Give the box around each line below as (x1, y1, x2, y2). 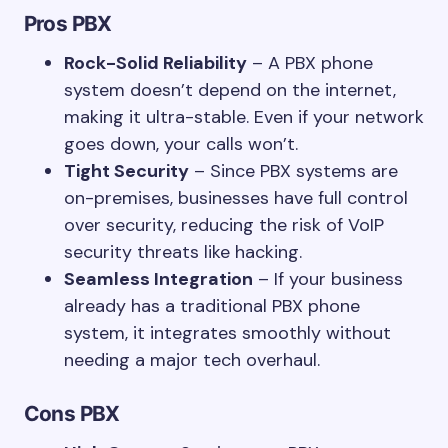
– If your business (253, 267, 403, 291)
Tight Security (64, 159, 189, 183)
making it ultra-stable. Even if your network (64, 105, 424, 129)
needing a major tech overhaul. (64, 348, 320, 372)
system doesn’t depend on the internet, (64, 78, 396, 102)
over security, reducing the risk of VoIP (64, 213, 384, 237)
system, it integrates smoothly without (64, 321, 391, 345)
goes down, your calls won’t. (64, 132, 298, 156)
